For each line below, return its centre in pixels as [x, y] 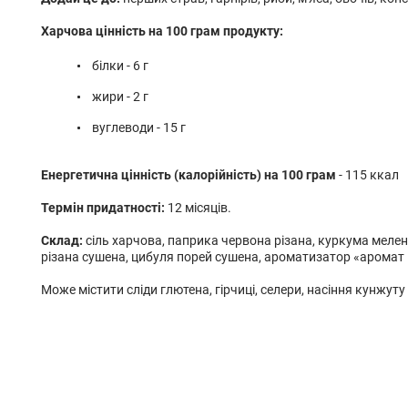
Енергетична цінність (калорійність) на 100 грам [189, 175]
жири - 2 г [120, 97]
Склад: [62, 240]
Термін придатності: [103, 208]
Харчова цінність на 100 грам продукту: [162, 31]
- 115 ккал [367, 175]
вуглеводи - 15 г [139, 127]
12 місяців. [198, 208]
